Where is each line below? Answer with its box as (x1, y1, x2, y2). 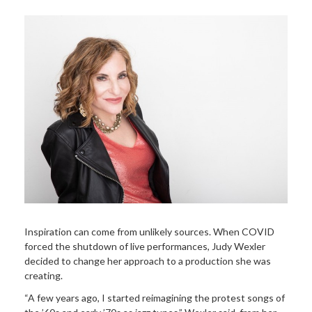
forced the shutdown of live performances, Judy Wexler (24, 240, 265, 253)
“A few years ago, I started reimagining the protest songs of (24, 291, 285, 304)
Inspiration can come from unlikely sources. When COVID (24, 226, 274, 238)
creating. (24, 270, 63, 282)
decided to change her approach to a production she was (24, 255, 271, 267)
